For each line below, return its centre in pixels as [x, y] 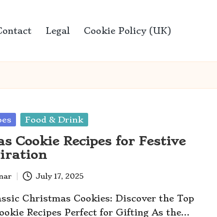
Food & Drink [54, 120]
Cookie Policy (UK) [127, 31]
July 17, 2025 [59, 176]
